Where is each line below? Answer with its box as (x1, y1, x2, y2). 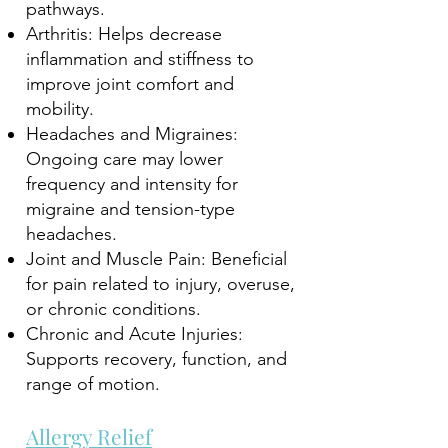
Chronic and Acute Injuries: (26, 323, 243, 345)
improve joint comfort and (26, 73, 234, 95)
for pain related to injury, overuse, (26, 273, 295, 295)
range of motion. (26, 373, 160, 395)
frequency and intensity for (26, 173, 238, 195)
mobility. (26, 98, 94, 120)
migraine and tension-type (26, 198, 235, 220)
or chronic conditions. (26, 298, 201, 320)
